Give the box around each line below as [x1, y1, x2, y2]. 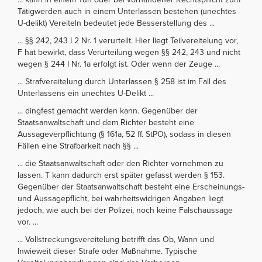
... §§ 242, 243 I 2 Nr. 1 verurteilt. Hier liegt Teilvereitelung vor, [18, 35, 238, 46]
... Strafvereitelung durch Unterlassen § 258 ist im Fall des [18, 76, 226, 87]
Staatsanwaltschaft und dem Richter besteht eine [18, 117, 194, 127]
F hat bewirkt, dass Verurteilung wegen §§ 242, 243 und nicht [18, 47, 240, 57]
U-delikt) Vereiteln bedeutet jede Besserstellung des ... [18, 18, 215, 28]
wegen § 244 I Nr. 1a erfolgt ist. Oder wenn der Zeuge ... [18, 58, 220, 69]
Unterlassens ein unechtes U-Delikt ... [18, 88, 154, 98]
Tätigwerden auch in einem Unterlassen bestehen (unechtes [18, 6, 236, 16]
